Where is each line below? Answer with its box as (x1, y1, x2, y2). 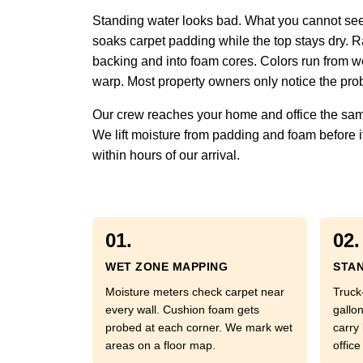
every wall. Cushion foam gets (105, 303, 259, 316)
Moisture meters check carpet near (105, 285, 284, 298)
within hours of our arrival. (92, 148, 240, 162)
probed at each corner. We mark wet (105, 321, 293, 334)
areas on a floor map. (105, 339, 216, 352)
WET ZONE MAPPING (105, 260, 228, 273)
